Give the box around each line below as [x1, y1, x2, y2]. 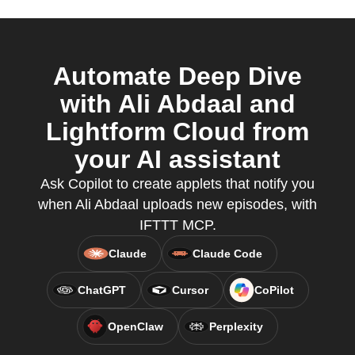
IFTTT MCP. [139, 217, 216, 233]
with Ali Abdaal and [59, 90, 296, 118]
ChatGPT [77, 284, 126, 296]
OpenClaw [108, 320, 163, 333]
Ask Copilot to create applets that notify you [40, 176, 315, 192]
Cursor [171, 284, 208, 296]
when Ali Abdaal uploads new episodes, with [38, 197, 317, 212]
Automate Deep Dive [53, 62, 302, 90]
